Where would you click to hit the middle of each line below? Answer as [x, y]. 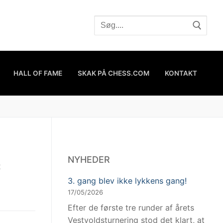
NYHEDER [89, 159]
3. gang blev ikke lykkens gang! [127, 180]
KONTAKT [181, 73]
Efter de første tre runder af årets [131, 207]
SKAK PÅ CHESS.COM [113, 73]
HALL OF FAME [38, 73]
